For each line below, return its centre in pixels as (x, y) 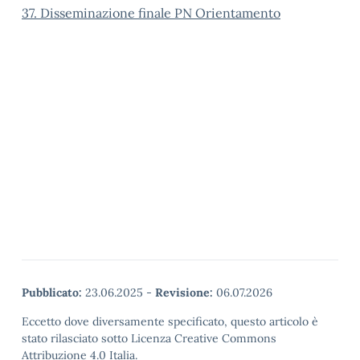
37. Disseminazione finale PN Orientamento (151, 13)
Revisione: (184, 292)
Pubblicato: (52, 292)
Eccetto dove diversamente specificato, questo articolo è (170, 321)
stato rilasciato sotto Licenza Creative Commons (149, 338)
